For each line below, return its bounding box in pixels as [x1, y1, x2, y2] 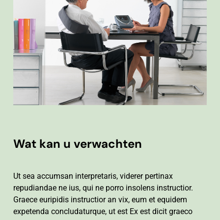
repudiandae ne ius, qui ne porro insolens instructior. [13, 183, 193, 193]
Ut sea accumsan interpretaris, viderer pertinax [13, 171, 173, 181]
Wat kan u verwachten [13, 136, 142, 151]
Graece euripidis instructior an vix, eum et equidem [13, 195, 187, 205]
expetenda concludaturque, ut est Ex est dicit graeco [13, 207, 192, 217]
